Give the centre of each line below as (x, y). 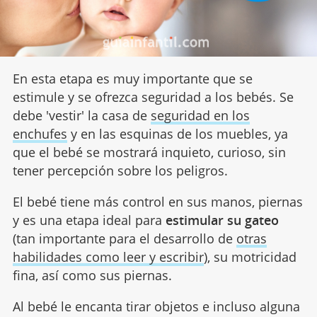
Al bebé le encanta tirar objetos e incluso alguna (156, 306)
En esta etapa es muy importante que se (132, 78)
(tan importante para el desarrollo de (124, 238)
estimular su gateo (222, 220)
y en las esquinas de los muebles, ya (177, 133)
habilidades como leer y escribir (108, 257)
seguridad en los (200, 115)
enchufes (40, 133)
